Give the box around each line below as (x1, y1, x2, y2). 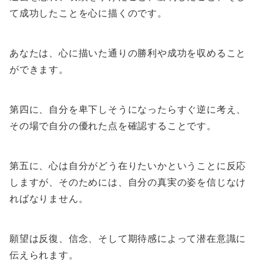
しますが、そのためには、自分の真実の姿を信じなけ (9, 176, 247, 188)
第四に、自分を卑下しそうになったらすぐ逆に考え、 (9, 103, 247, 116)
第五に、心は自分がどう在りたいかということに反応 (9, 160, 247, 172)
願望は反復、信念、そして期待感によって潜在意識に (9, 232, 247, 245)
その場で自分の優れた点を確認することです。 (9, 120, 217, 132)
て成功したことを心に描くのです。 (9, 7, 167, 19)
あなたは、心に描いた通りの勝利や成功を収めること (9, 47, 247, 59)
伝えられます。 (9, 249, 79, 261)
